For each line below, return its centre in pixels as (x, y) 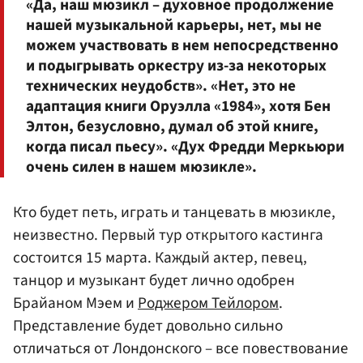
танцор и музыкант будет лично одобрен (154, 281)
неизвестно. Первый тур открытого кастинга (168, 235)
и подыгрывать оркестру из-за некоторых (176, 66)
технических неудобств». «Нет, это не (161, 86)
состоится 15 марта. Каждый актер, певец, (160, 258)
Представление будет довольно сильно (148, 326)
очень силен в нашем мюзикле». (141, 167)
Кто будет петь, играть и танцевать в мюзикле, (174, 213)
